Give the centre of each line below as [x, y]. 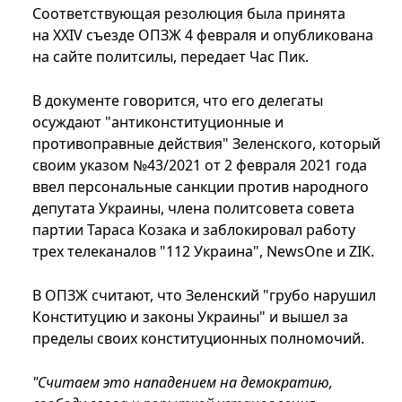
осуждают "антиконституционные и [158, 122]
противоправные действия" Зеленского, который [206, 144]
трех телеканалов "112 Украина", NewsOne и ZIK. [203, 252]
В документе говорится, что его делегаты [178, 101]
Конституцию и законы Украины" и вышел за [190, 317]
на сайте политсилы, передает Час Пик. [172, 57]
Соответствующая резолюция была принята [189, 14]
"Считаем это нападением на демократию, [183, 383]
